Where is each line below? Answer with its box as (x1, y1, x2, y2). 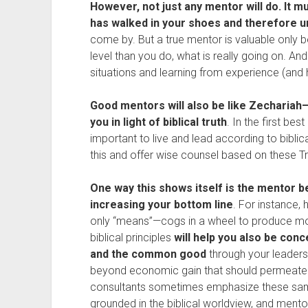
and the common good (89, 247, 206, 261)
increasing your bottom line (89, 198, 233, 211)
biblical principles (89, 231, 174, 244)
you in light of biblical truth (89, 115, 227, 129)
